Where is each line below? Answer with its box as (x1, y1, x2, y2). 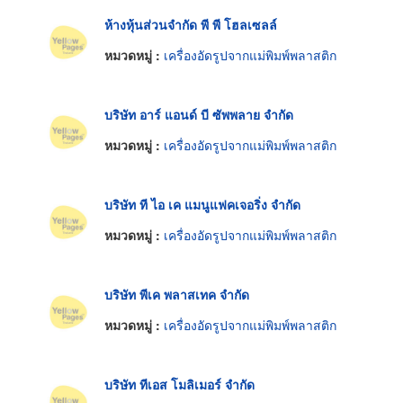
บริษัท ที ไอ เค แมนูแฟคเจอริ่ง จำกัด (104, 195, 300, 214)
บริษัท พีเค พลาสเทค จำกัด (104, 285, 249, 304)
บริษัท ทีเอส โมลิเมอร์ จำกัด (104, 375, 255, 394)
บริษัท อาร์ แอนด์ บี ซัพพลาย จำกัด (104, 105, 293, 124)
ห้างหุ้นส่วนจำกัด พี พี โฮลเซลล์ (104, 15, 277, 34)
